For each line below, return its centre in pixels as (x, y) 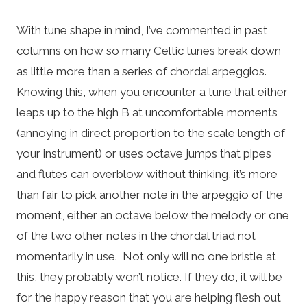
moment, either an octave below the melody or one (153, 215)
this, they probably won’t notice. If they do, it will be (149, 277)
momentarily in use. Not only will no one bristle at (146, 256)
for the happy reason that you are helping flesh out (149, 297)
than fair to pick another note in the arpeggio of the (150, 194)
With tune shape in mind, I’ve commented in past (142, 30)
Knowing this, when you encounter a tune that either (152, 91)
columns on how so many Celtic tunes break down (149, 50)
